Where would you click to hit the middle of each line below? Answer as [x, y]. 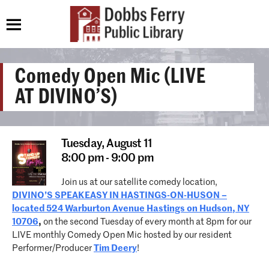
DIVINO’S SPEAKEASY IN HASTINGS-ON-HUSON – [119, 195]
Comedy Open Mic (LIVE [110, 76]
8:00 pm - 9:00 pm [107, 158]
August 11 [129, 144]
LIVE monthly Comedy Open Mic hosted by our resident [122, 235]
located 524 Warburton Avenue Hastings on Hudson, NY [131, 209]
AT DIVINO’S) [67, 97]
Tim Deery [115, 248]
